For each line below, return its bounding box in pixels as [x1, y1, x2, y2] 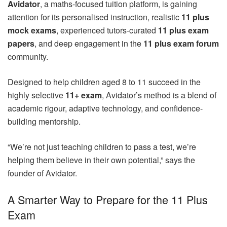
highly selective [8, 89, 65, 101]
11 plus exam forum [143, 37, 219, 49]
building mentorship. [8, 115, 81, 127]
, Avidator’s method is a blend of [102, 89, 216, 101]
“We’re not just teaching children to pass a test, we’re [8, 140, 196, 153]
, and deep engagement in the [34, 37, 143, 49]
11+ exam [65, 89, 102, 101]
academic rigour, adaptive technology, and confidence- [8, 102, 203, 114]
